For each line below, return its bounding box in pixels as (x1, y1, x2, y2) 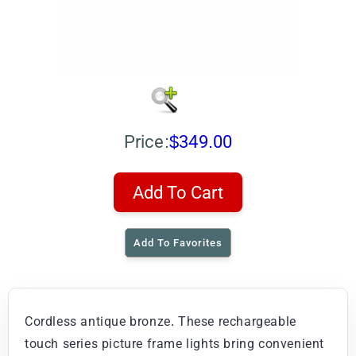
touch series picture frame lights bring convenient (25, 335, 325, 351)
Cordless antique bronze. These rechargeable (25, 313, 296, 329)
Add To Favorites (133, 236, 222, 249)
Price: (123, 130, 169, 152)
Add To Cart (133, 181, 223, 203)
